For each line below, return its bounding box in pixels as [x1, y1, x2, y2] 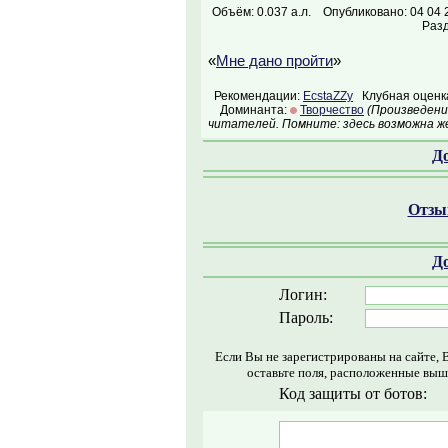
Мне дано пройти [216, 53, 333, 69]
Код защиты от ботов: [278, 385, 427, 402]
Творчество [300, 103, 364, 117]
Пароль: [278, 309, 333, 326]
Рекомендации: [208, 89, 303, 103]
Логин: [278, 286, 327, 303]
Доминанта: [208, 103, 290, 117]
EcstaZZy [303, 89, 353, 103]
